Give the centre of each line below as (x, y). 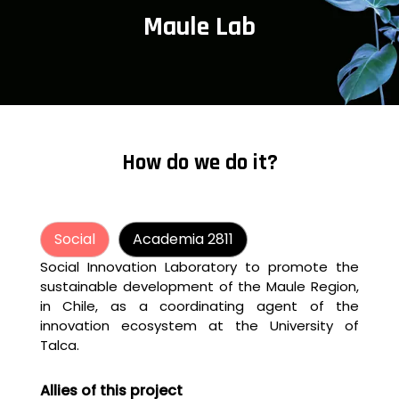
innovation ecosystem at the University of (199, 325)
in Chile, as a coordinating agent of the (199, 305)
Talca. (59, 345)
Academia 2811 (183, 239)
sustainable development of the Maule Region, (199, 286)
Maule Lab (199, 26)
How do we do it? (199, 163)
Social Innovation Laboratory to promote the (199, 266)
